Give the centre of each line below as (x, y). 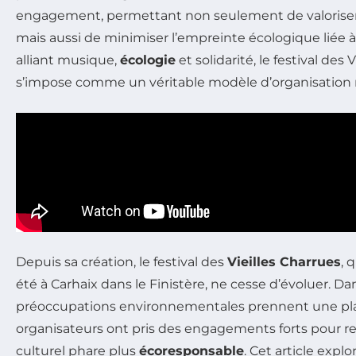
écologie (148, 60)
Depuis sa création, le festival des (122, 261)
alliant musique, (68, 60)
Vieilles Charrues (284, 261)
